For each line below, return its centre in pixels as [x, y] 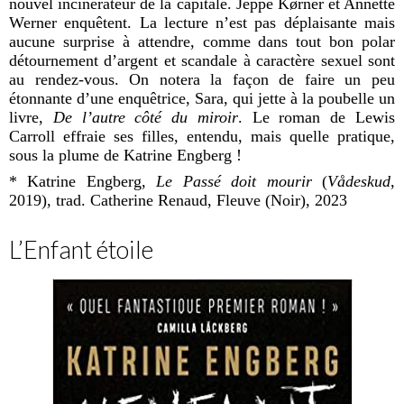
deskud [368, 182]
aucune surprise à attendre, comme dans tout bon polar [202, 42]
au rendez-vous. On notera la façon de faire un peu [202, 80]
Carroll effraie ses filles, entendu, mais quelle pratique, [202, 137]
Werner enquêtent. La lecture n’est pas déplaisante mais [202, 23]
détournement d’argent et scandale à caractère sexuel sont [202, 61]
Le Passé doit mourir [234, 182]
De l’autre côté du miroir [145, 118]
